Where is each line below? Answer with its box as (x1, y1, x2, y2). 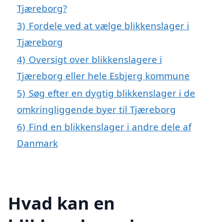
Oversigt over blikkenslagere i (29, 53, 162, 65)
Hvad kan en (8, 191, 115, 215)
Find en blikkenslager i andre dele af (29, 120, 191, 133)
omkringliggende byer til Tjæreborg (17, 103, 176, 115)
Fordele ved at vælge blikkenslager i (29, 19, 189, 32)
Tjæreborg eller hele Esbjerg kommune (17, 69, 190, 82)
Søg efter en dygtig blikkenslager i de (29, 86, 195, 99)
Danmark (17, 136, 58, 149)
